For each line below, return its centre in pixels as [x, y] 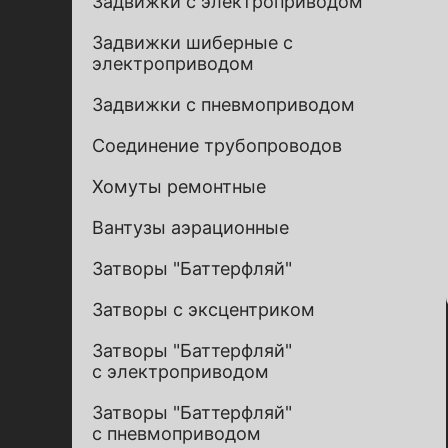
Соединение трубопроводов [217, 145]
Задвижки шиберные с [192, 42]
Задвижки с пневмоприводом [223, 104]
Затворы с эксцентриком [203, 309]
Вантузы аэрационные [190, 227]
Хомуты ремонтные [179, 186]
